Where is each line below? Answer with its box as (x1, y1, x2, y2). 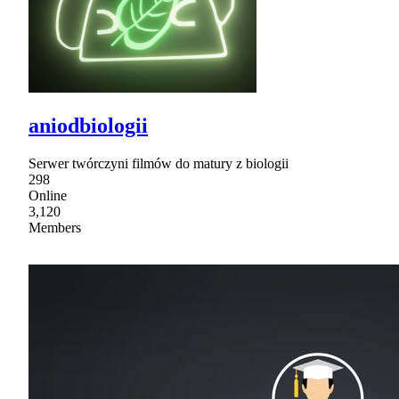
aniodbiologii (28, 114, 148, 138)
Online (28, 187, 67, 203)
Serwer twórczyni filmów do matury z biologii (28, 155, 289, 171)
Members (28, 219, 81, 235)
